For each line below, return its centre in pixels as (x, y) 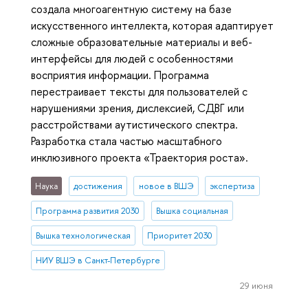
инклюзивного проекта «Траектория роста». (140, 157)
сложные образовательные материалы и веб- (142, 42)
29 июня (256, 286)
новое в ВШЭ (166, 186)
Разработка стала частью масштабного (126, 141)
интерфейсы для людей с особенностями (132, 58)
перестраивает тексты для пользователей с (139, 91)
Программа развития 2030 (88, 211)
